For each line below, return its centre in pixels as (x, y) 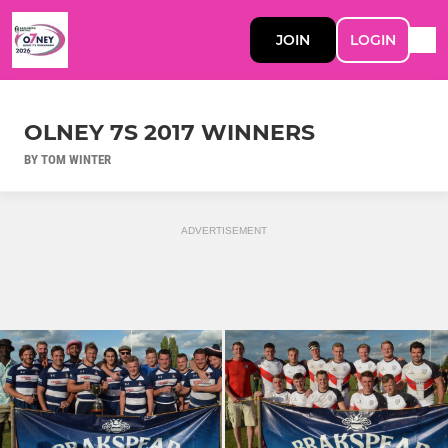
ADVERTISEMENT (224, 230)
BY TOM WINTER (67, 159)
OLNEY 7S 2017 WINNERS (169, 132)
